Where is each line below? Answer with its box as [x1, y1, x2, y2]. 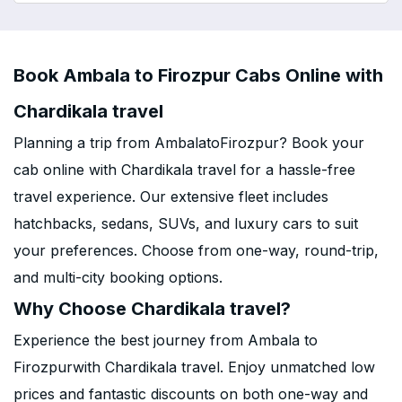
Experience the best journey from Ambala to [13, 331, 318, 349]
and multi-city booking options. [13, 268, 223, 286]
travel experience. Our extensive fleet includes [13, 188, 328, 205]
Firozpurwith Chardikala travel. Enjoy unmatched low [13, 358, 375, 376]
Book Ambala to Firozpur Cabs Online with [13, 65, 383, 86]
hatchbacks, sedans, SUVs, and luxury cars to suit [13, 214, 358, 232]
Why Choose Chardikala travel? [13, 298, 291, 319]
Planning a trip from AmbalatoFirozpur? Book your [13, 134, 364, 152]
